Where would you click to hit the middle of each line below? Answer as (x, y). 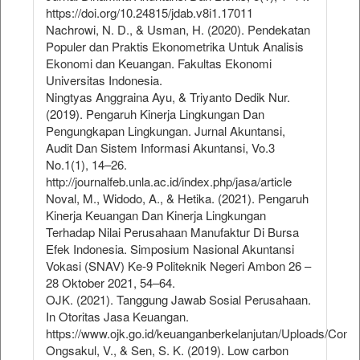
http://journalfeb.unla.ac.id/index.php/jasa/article (169, 182)
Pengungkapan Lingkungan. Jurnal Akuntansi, (166, 131)
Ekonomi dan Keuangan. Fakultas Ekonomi (159, 63)
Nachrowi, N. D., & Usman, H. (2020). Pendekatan (178, 30)
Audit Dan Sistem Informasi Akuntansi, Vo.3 (160, 148)
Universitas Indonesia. (104, 80)
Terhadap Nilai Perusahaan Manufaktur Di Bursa (172, 232)
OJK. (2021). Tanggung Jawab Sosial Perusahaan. (178, 300)
